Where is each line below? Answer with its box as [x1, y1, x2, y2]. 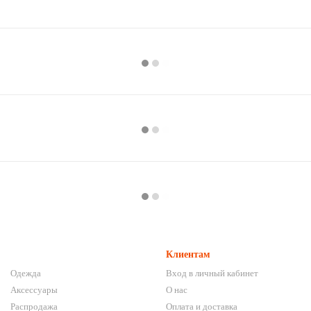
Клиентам [166, 249, 210, 260]
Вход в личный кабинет [166, 268, 258, 278]
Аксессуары [10, 285, 58, 295]
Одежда [10, 268, 41, 278]
